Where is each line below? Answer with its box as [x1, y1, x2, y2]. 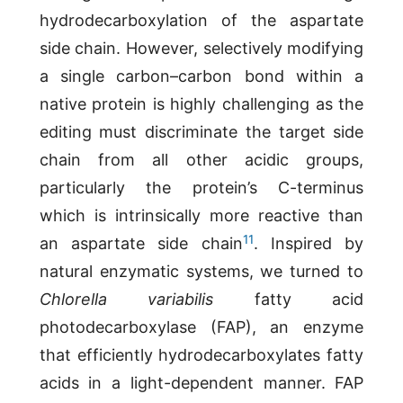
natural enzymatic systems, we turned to [39, 262, 364, 282]
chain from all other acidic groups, [39, 150, 364, 170]
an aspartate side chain [39, 234, 243, 254]
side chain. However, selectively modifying [39, 39, 364, 58]
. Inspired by [253, 234, 364, 254]
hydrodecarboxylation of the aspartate [39, 11, 364, 31]
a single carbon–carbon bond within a [39, 67, 364, 86]
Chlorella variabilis [39, 290, 214, 309]
